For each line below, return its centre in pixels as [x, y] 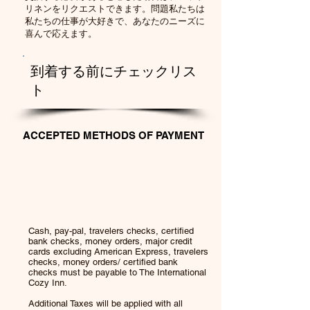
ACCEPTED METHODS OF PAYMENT [113, 135]
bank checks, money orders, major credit [110, 241]
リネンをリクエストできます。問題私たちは [115, 9]
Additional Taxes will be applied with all [106, 303]
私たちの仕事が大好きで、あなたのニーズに [115, 21]
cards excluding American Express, [100, 252]
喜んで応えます [56, 34]
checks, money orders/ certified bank [103, 262]
